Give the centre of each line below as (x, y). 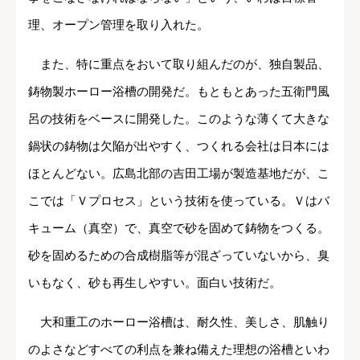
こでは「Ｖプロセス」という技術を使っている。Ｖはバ (179, 201)
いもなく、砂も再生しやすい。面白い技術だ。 (155, 283)
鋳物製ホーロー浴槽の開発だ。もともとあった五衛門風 (179, 92)
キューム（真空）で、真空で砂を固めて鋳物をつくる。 (179, 228)
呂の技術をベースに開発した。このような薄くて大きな (179, 119)
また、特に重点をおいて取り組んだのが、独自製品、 (179, 64)
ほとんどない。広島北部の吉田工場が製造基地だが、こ (179, 174)
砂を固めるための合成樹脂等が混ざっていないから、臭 (179, 256)
